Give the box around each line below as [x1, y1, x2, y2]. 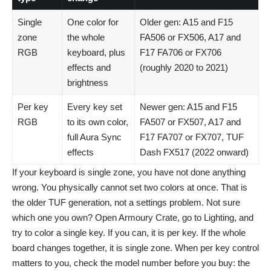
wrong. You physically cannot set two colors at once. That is [12, 181, 247, 192]
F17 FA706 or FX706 [139, 47, 221, 57]
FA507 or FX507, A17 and [139, 116, 241, 127]
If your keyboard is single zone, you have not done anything [12, 166, 246, 177]
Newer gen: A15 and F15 [139, 101, 237, 112]
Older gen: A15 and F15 [139, 16, 233, 27]
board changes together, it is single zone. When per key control [12, 242, 259, 253]
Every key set [67, 101, 122, 112]
